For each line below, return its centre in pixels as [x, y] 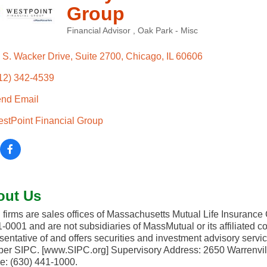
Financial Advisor [100, 30]
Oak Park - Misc [167, 30]
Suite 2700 [98, 56]
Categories [86, 38]
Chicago [143, 56]
